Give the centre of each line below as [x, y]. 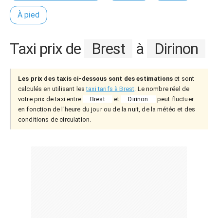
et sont [184, 79]
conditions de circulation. [55, 119]
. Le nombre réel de [162, 89]
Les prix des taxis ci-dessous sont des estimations [95, 79]
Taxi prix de [47, 49]
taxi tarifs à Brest [110, 89]
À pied [28, 15]
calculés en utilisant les [52, 89]
